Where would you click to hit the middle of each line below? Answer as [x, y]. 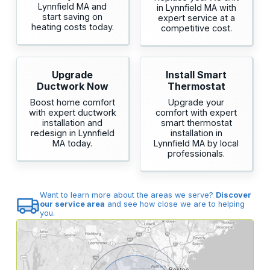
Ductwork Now [72, 86]
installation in [196, 133]
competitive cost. [196, 28]
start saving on [73, 17]
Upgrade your [196, 102]
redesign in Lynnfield [72, 133]
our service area [73, 204]
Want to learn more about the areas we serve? [128, 195]
